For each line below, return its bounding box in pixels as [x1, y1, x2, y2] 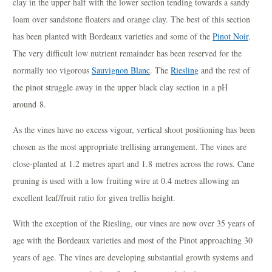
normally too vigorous [13, 64, 92, 76]
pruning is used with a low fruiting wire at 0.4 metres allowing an [13, 174, 239, 186]
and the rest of [199, 64, 250, 76]
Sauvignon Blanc [92, 64, 150, 76]
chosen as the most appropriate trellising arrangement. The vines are [13, 140, 246, 152]
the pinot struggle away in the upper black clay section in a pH [13, 81, 228, 93]
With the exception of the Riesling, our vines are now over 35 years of [13, 217, 255, 229]
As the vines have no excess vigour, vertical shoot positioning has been [13, 123, 255, 135]
